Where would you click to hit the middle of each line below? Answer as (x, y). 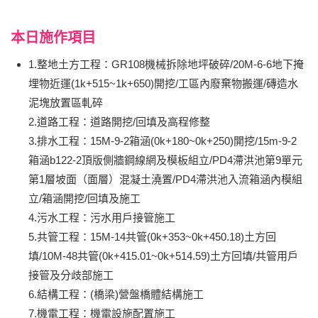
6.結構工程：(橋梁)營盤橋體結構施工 (116, 294)
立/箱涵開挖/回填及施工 (84, 198)
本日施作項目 (53, 38)
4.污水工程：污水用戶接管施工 (102, 218)
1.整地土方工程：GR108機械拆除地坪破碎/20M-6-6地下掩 (166, 64)
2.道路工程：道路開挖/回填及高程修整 (119, 122)
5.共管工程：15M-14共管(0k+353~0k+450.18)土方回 (152, 237)
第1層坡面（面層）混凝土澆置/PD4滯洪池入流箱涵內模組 (165, 179)
